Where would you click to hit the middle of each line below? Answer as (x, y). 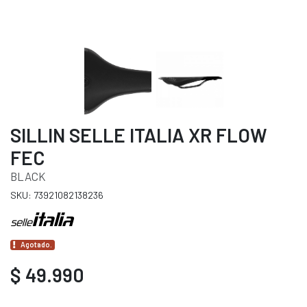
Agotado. (37, 245)
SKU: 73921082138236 (57, 195)
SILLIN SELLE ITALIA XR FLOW (139, 135)
